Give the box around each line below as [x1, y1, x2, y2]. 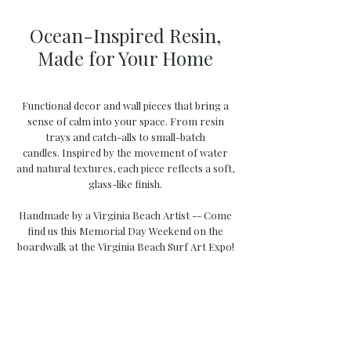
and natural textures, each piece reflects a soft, [16, 161, 234, 175]
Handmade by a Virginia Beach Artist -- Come [19, 208, 232, 223]
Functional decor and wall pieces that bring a [22, 99, 229, 113]
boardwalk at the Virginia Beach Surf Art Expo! [16, 240, 234, 254]
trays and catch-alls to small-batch [45, 130, 205, 144]
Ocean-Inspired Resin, [30, 23, 221, 49]
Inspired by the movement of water [62, 146, 228, 160]
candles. [23, 146, 62, 160]
